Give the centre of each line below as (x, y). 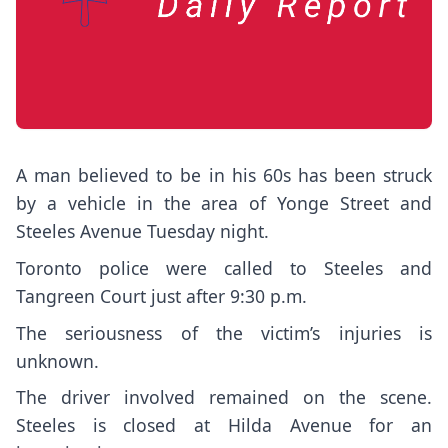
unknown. (57, 360)
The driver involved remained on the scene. (224, 397)
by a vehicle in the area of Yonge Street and (224, 203)
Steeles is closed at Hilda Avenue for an (224, 425)
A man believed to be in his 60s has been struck (224, 175)
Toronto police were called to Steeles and (224, 267)
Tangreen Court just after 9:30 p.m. (161, 295)
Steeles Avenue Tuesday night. (142, 231)
